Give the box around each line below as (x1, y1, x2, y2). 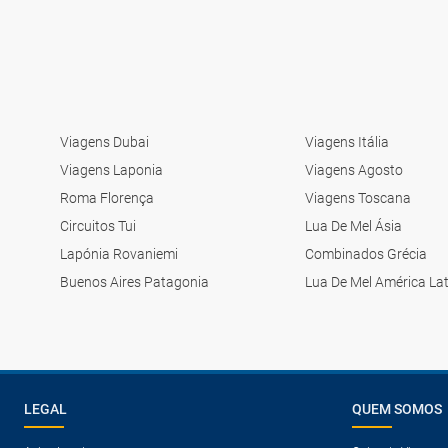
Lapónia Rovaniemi (60, 245, 178, 262)
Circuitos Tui (60, 217, 136, 234)
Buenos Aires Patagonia (60, 273, 209, 290)
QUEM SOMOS (352, 400, 442, 417)
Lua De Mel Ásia (304, 217, 402, 234)
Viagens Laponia (60, 161, 163, 178)
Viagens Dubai (60, 133, 149, 150)
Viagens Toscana (304, 189, 411, 206)
